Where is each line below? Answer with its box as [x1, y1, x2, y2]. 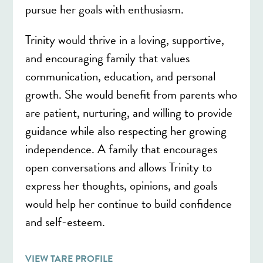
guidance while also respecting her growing [25, 121, 227, 140]
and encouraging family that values [25, 48, 190, 68]
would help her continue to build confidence [25, 194, 232, 213]
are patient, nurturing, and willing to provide [25, 103, 232, 122]
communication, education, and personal [25, 66, 215, 86]
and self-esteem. [25, 212, 105, 231]
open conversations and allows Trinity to [25, 157, 212, 177]
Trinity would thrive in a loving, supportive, [25, 30, 224, 49]
